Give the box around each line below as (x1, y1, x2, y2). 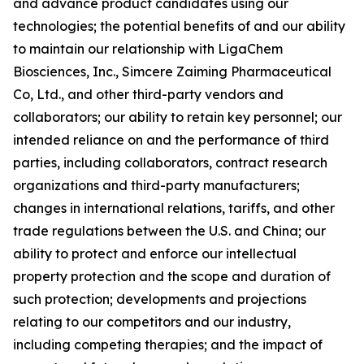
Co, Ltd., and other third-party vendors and (13, 85, 284, 102)
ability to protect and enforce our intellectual (13, 245, 297, 262)
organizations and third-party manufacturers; (13, 176, 300, 193)
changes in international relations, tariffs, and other (13, 199, 335, 216)
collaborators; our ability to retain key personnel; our (13, 108, 342, 125)
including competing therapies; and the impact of (13, 336, 323, 353)
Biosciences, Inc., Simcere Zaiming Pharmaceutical (13, 63, 331, 80)
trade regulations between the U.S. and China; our (13, 222, 326, 239)
